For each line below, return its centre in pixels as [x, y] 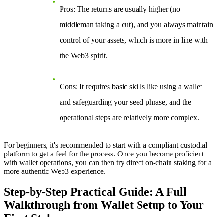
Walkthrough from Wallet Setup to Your [104, 205]
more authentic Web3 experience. [55, 171]
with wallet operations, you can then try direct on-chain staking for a [108, 163]
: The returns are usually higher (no [127, 9]
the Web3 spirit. [84, 56]
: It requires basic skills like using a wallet [139, 87]
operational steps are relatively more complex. [129, 118]
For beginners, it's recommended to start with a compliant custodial [106, 145]
